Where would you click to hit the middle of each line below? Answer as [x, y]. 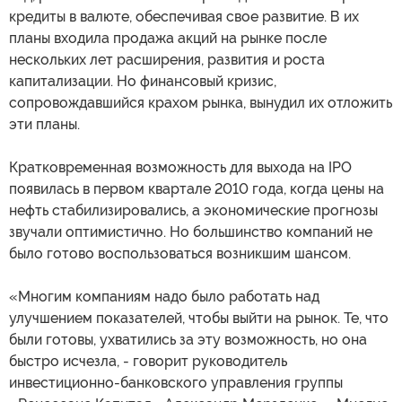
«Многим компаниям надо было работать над [164, 297]
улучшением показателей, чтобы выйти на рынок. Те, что [199, 319]
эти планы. [44, 125]
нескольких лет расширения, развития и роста [167, 60]
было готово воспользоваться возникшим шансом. [180, 254]
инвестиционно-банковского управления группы [176, 383]
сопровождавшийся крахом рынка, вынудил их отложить [201, 103]
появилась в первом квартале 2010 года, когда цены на [197, 189]
